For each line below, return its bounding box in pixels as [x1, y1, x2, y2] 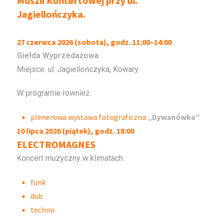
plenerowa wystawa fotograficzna [31, 111, 148, 122]
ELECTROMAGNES [17, 138, 96, 150]
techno [31, 204, 55, 215]
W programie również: [17, 88, 92, 98]
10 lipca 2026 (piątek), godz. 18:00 [17, 125, 135, 136]
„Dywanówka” [147, 111, 200, 122]
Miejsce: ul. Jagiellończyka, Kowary [17, 64, 139, 74]
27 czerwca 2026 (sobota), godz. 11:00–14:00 [17, 37, 172, 47]
